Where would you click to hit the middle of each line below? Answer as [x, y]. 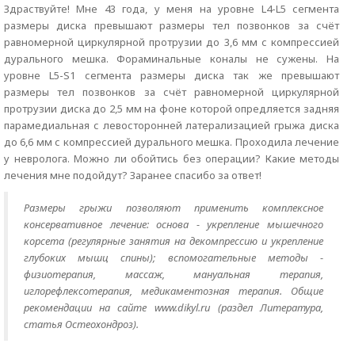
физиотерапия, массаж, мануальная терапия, [174, 274]
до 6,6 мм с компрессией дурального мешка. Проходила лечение [172, 142]
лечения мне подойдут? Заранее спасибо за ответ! [133, 175]
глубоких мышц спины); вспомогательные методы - [174, 258]
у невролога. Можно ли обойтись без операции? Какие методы [172, 158]
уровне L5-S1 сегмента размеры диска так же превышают [172, 75]
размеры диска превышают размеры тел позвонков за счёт [172, 25]
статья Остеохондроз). [81, 324]
